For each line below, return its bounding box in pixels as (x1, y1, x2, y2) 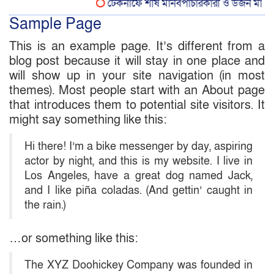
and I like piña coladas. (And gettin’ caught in (24, 183, 253, 198)
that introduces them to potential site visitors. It (9, 97, 265, 114)
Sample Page (9, 14, 102, 35)
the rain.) (24, 198, 65, 213)
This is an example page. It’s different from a (9, 39, 265, 55)
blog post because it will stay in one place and (9, 53, 265, 70)
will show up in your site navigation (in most (9, 68, 265, 84)
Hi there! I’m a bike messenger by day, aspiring (24, 139, 253, 154)
